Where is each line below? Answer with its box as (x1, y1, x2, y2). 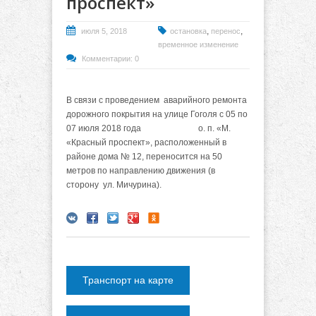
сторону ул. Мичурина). (66, 180, 162, 190)
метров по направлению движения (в (66, 166, 215, 176)
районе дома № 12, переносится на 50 (66, 152, 222, 162)
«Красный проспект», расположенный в (66, 138, 226, 148)
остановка (170, 26, 207, 35)
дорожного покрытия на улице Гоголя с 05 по (66, 109, 248, 120)
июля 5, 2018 (81, 26, 127, 35)
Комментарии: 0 (82, 54, 139, 63)
